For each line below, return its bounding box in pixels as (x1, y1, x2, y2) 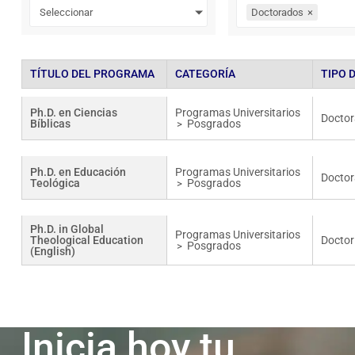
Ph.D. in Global (29, 223, 104, 236)
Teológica (29, 177, 80, 190)
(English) (29, 245, 75, 258)
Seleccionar (39, 6, 93, 19)
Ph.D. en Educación (29, 166, 126, 179)
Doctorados (251, 6, 304, 19)
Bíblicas (29, 117, 71, 131)
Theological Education (29, 234, 143, 247)
